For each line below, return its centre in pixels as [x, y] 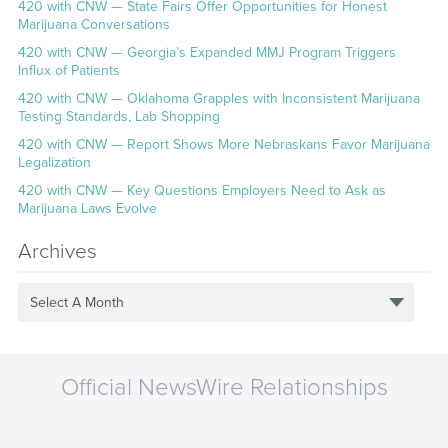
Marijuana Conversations [93, 25]
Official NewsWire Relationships [224, 388]
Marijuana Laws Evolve [87, 209]
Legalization [54, 163]
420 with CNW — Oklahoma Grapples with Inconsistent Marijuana [218, 99]
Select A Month [77, 302]
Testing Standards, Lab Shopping [118, 117]
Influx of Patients [68, 71]
